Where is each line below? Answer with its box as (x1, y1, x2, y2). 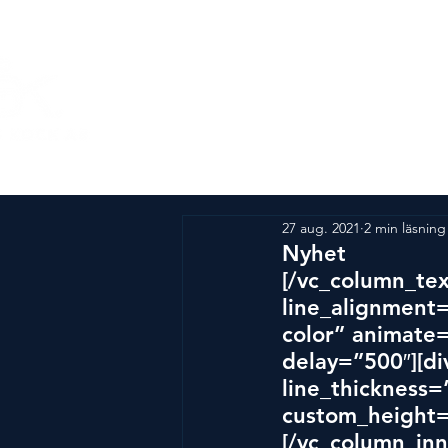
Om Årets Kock (236, 86, 372, 110)
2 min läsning (364, 218, 446, 237)
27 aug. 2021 (282, 218, 360, 237)
